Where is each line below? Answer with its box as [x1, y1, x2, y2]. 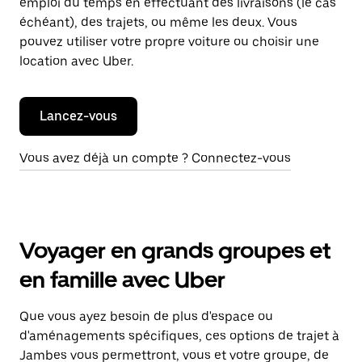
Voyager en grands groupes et [19, 237, 330, 264]
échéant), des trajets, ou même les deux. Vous [19, 15, 297, 30]
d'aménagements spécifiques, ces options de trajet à [19, 328, 339, 343]
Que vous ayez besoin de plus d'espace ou [19, 309, 273, 324]
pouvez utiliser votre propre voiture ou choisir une [19, 34, 319, 49]
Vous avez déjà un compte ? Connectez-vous [19, 150, 291, 166]
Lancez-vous [40, 108, 117, 124]
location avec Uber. [19, 53, 133, 69]
